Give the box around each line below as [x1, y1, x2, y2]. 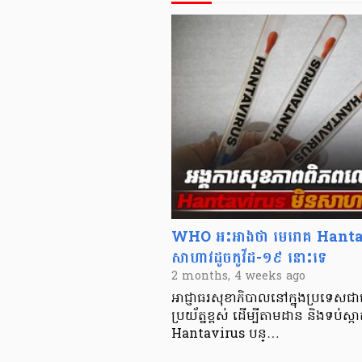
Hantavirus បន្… [171, 325, 280, 345]
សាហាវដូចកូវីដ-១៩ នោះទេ [171, 245, 327, 272]
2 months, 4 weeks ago [171, 268, 305, 286]
